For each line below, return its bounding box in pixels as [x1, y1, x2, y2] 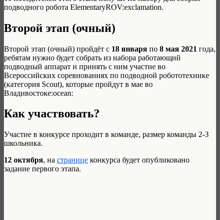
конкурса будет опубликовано [88, 156, 190, 165]
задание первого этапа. [4, 165, 81, 173]
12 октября [4, 156, 43, 165]
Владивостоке [4, 88, 51, 97]
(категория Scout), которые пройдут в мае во [4, 80, 153, 88]
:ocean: [51, 88, 73, 97]
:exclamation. [122, 2, 164, 11]
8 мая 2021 [160, 44, 197, 53]
